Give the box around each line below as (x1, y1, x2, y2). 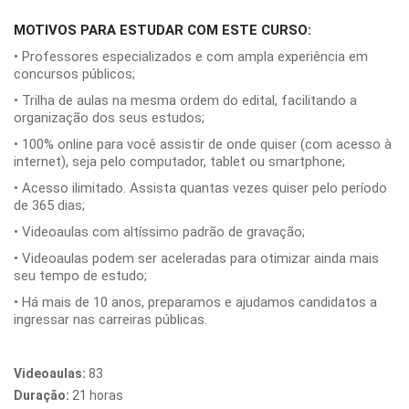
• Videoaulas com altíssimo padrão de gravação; (14, 224, 305, 240)
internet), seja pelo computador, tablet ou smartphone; (14, 153, 345, 170)
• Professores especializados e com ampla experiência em (14, 48, 368, 65)
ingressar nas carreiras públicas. (14, 311, 207, 328)
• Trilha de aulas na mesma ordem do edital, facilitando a (14, 92, 357, 109)
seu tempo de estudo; (14, 267, 147, 284)
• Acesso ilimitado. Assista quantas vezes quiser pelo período (14, 180, 387, 196)
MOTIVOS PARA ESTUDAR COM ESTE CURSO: (14, 22, 311, 38)
